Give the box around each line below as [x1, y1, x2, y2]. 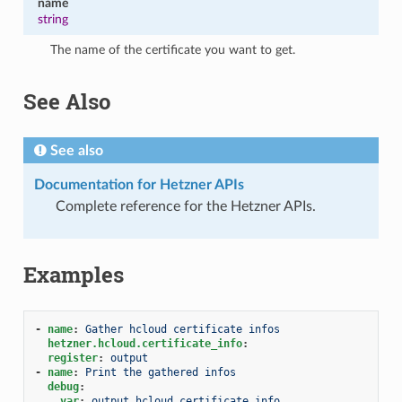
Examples [22, 259, 124, 289]
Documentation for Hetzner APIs [33, 177, 244, 192]
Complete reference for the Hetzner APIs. [55, 198, 316, 214]
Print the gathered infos [84, 365, 236, 379]
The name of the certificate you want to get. [50, 42, 296, 57]
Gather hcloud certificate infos [84, 322, 280, 336]
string [37, 12, 68, 26]
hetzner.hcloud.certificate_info [47, 336, 242, 350]
